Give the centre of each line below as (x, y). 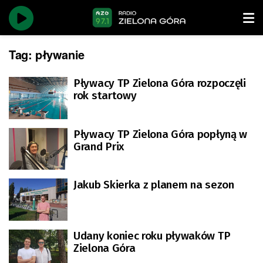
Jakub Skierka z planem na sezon (154, 185)
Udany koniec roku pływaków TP (152, 235)
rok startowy (105, 95)
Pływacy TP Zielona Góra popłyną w (161, 134)
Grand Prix (99, 146)
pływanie (60, 54)
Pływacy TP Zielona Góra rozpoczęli (160, 83)
